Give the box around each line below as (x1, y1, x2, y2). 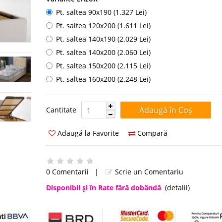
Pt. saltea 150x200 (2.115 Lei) (55, 61, 151, 70)
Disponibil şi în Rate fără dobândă (46, 183, 161, 192)
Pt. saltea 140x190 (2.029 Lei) (55, 34, 151, 44)
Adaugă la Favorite (55, 128, 119, 138)
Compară (135, 128, 167, 138)
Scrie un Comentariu (112, 167, 183, 176)
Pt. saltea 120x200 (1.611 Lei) (55, 21, 151, 30)
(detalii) (165, 183, 190, 192)
